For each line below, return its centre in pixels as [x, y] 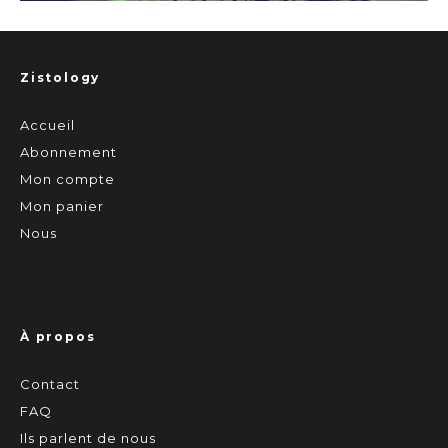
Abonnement [68, 151]
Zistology [60, 77]
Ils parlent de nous [88, 437]
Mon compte [67, 178]
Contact [50, 383]
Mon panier [62, 205]
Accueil [47, 124]
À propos [58, 336]
